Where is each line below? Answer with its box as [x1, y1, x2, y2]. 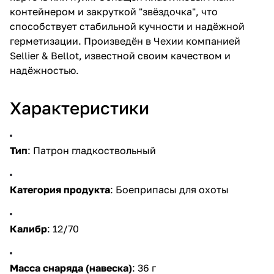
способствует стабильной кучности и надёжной [10, 20, 245, 32]
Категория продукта [10, 183, 110, 196]
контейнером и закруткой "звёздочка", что [10, 5, 218, 18]
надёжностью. [10, 64, 79, 76]
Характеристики [10, 97, 149, 118]
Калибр [10, 222, 47, 235]
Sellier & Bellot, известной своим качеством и [10, 49, 231, 62]
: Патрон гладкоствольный [28, 144, 156, 157]
